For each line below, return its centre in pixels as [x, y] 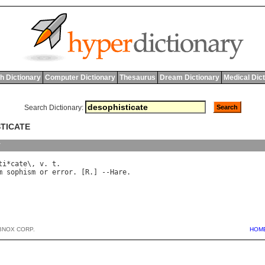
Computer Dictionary [80, 77]
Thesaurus [137, 77]
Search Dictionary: [54, 108]
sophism [21, 172]
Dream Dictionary [189, 77]
